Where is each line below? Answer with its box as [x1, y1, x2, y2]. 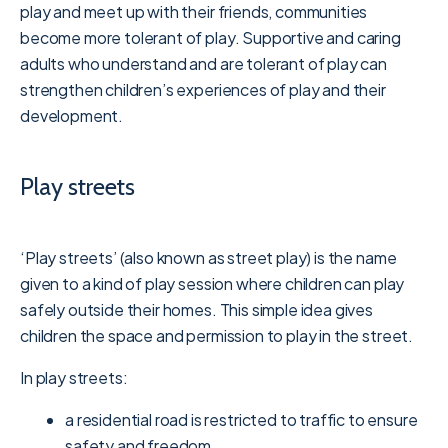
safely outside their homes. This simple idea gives [20, 298, 373, 320]
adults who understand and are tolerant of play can [20, 52, 387, 74]
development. [20, 104, 124, 126]
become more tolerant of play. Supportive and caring [20, 26, 401, 48]
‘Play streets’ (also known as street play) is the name [20, 246, 397, 268]
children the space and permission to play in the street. [20, 324, 414, 346]
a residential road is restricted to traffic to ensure [65, 408, 418, 430]
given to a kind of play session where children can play [20, 272, 405, 294]
